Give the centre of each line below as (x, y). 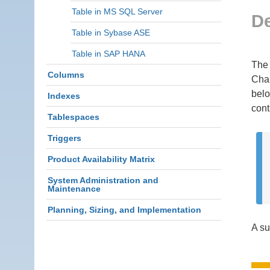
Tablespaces (74, 117)
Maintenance (74, 189)
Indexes (64, 96)
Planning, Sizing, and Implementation (124, 210)
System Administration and (103, 180)
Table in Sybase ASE (111, 33)
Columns (66, 75)
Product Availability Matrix (101, 159)
